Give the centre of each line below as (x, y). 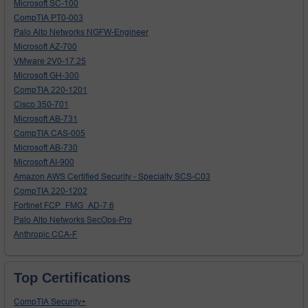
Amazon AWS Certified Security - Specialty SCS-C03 (112, 177)
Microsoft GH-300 (46, 76)
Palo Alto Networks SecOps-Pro (73, 220)
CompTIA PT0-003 (48, 18)
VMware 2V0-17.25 (50, 62)
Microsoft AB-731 (46, 119)
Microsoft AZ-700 (45, 47)
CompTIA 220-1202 (51, 191)
